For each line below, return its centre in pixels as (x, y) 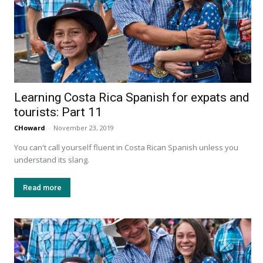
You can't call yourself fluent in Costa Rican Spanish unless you (126, 148)
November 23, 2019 (84, 128)
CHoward (30, 128)
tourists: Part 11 (58, 112)
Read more (42, 188)
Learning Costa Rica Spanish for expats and (132, 98)
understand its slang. (53, 160)
